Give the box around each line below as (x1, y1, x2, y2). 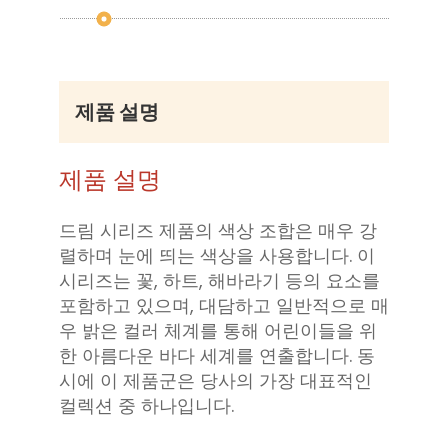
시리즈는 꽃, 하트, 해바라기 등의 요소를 (59, 268, 380, 294)
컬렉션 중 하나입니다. (59, 393, 234, 419)
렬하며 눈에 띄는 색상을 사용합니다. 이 (59, 243, 375, 269)
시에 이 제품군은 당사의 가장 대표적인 (59, 368, 372, 394)
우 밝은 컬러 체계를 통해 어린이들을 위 (59, 318, 377, 344)
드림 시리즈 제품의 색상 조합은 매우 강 (59, 218, 377, 244)
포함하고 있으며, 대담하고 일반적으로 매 (59, 293, 389, 319)
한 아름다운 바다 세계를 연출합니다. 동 (59, 343, 375, 369)
